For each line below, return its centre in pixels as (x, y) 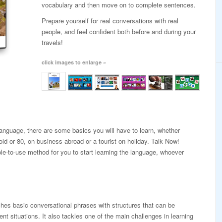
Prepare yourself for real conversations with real (110, 21)
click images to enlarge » (74, 62)
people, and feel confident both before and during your (119, 31)
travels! (52, 42)
